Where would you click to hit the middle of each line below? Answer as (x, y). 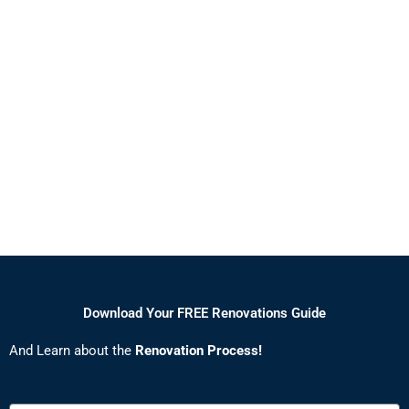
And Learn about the (72, 351)
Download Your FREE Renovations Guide (204, 314)
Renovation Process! (199, 351)
